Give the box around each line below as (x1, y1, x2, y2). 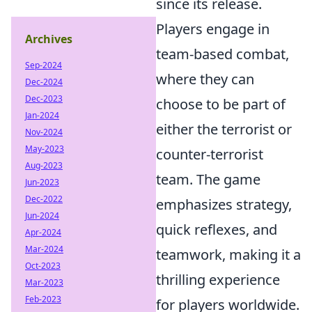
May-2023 (25, 143, 64, 155)
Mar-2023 (25, 276, 63, 288)
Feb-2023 (25, 293, 61, 305)
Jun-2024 (25, 210, 59, 221)
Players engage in (156, 19, 270, 38)
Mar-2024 (25, 243, 63, 255)
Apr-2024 (25, 226, 61, 238)
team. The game (156, 170, 260, 189)
